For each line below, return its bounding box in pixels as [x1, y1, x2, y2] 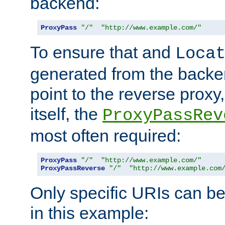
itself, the [30, 104, 102, 124]
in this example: [30, 203, 149, 223]
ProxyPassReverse [41, 164, 105, 173]
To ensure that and [30, 43, 175, 62]
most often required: [30, 126, 181, 146]
